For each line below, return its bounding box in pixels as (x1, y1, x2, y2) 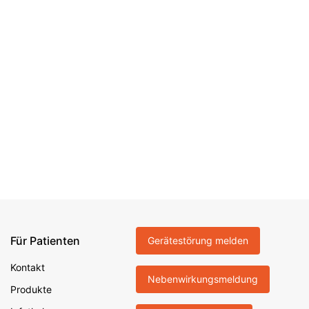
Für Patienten (10, 234, 80, 248)
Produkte (10, 283, 52, 295)
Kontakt (10, 261, 45, 273)
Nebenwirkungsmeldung (148, 273, 258, 285)
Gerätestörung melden (148, 235, 248, 246)
